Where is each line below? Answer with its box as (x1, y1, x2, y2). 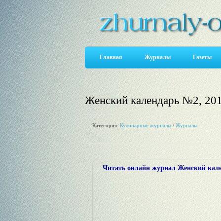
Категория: (92, 122, 120, 128)
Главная (100, 54, 122, 61)
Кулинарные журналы (120, 122, 171, 128)
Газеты (193, 54, 212, 61)
